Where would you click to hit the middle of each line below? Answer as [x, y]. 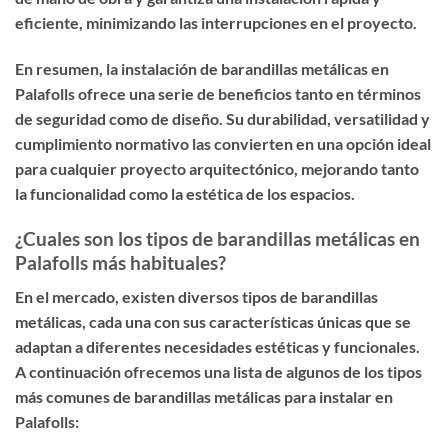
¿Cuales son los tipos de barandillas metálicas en [217, 238]
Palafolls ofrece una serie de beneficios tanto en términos [218, 93]
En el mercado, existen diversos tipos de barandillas [196, 297]
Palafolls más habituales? [120, 262]
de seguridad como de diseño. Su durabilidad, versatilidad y [222, 118]
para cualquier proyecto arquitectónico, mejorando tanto [217, 168]
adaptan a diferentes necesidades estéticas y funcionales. [217, 347]
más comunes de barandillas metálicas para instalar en [204, 397]
